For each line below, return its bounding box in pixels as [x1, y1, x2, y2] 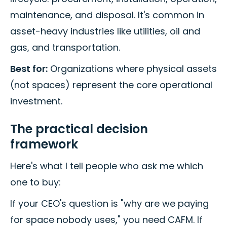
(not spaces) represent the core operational [10, 78, 212, 91]
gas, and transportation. [10, 41, 120, 54]
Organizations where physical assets [48, 62, 217, 75]
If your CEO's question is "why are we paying [10, 197, 209, 210]
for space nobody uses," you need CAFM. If [10, 213, 203, 226]
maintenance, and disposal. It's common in [10, 8, 204, 21]
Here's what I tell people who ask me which [10, 159, 203, 172]
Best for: [10, 62, 48, 75]
